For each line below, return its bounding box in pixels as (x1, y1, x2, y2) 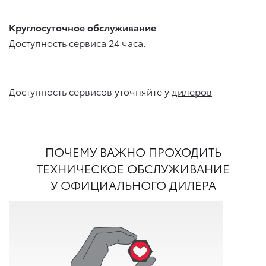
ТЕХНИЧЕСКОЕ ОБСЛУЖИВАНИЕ (36, 159, 230, 176)
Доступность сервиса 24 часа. (9, 35, 146, 49)
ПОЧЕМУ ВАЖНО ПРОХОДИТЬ (45, 142, 221, 160)
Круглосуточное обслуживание (9, 20, 156, 34)
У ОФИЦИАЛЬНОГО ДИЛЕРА (50, 176, 216, 193)
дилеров (172, 84, 212, 98)
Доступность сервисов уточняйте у (9, 84, 172, 98)
